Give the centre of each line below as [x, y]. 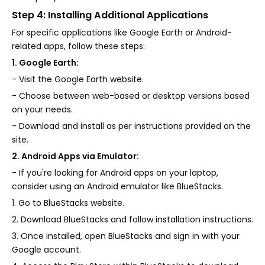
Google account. [46, 250]
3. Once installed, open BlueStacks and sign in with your [126, 236]
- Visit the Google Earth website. [78, 80]
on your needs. [42, 110]
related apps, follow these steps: [78, 46]
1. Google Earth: [45, 63]
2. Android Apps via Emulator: [75, 156]
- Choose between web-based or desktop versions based [131, 96]
